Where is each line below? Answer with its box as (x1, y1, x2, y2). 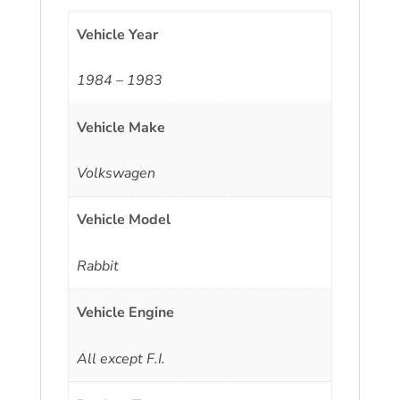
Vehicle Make (77, 117, 166, 137)
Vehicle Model (77, 210, 171, 230)
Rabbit (77, 255, 120, 276)
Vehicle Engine (77, 303, 175, 323)
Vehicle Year (77, 24, 159, 45)
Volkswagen (77, 162, 156, 183)
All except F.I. (77, 348, 166, 369)
